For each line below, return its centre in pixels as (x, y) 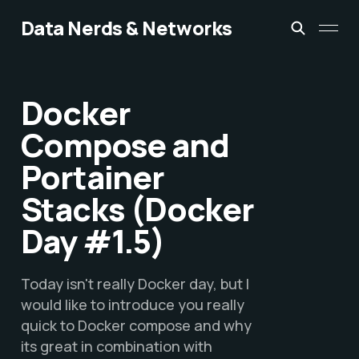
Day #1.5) (93, 241)
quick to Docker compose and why (136, 326)
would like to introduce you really (132, 305)
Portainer (92, 177)
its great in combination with (116, 347)
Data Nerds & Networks (126, 28)
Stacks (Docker (137, 209)
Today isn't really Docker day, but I (135, 284)
